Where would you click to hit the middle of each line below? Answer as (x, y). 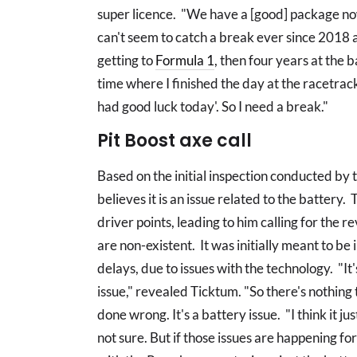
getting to (126, 60)
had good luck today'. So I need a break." (213, 106)
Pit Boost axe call (175, 141)
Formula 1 (185, 60)
